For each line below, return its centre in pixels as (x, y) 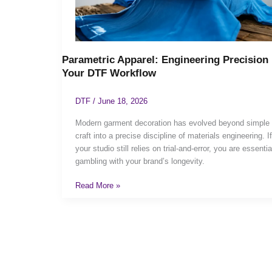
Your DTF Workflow (109, 73)
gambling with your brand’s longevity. (140, 161)
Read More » (98, 186)
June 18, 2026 (123, 101)
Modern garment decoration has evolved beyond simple (172, 123)
